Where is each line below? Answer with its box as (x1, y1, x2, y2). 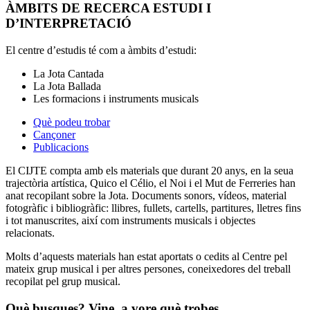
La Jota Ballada (33, 80, 101, 93)
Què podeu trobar (33, 116, 110, 129)
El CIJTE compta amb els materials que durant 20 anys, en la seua (6, 165, 293, 177)
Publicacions (33, 141, 89, 154)
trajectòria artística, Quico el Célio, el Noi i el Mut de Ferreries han (6, 177, 295, 190)
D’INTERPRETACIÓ (6, 16, 131, 31)
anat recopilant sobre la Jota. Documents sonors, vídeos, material (6, 190, 286, 202)
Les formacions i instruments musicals (33, 93, 199, 105)
